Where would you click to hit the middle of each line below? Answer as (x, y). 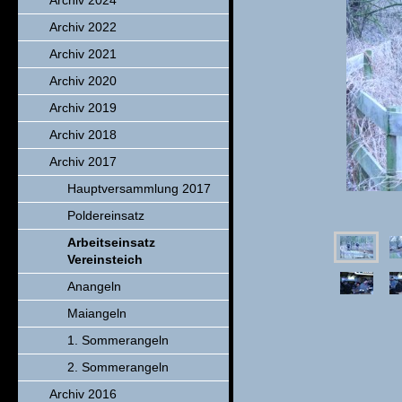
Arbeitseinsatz (111, 242)
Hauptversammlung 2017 (139, 188)
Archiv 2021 (83, 54)
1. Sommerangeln (118, 340)
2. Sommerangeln (118, 367)
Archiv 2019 (83, 108)
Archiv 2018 (83, 135)
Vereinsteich (105, 259)
